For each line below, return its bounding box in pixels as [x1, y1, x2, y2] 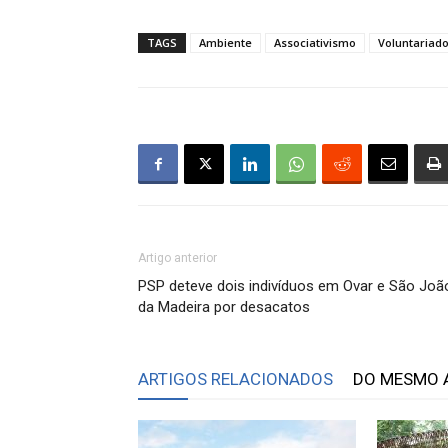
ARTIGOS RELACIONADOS [138, 369, 333, 389]
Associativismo [274, 35, 356, 50]
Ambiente [199, 35, 252, 50]
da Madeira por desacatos [138, 298, 310, 316]
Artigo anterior [138, 251, 217, 265]
